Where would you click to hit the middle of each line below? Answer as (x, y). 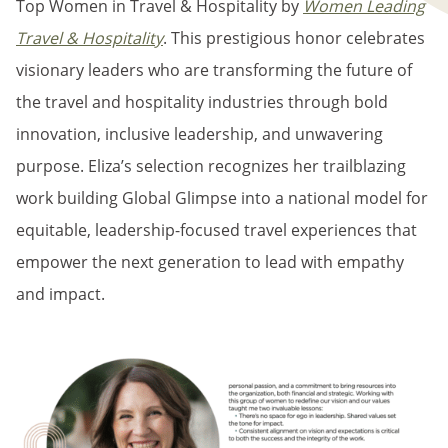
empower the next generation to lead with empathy (210, 262)
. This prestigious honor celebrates (294, 38)
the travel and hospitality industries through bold (202, 102)
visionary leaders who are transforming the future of (214, 70)
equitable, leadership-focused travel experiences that (216, 230)
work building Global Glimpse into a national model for (222, 198)
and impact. (60, 294)
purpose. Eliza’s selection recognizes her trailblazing (211, 166)
